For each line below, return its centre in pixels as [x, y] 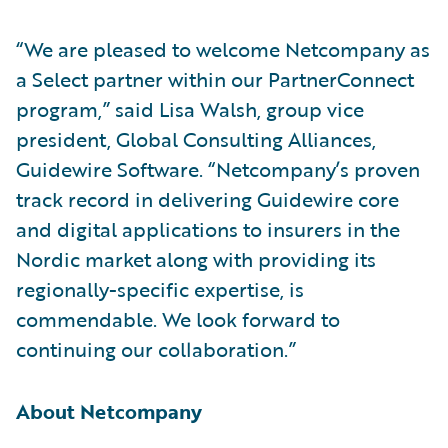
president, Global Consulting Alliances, [196, 138]
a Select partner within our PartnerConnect [215, 78]
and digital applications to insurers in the [208, 228]
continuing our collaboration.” [156, 348]
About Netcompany [109, 410]
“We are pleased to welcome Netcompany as [223, 48]
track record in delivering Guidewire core [207, 198]
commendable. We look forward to [178, 318]
